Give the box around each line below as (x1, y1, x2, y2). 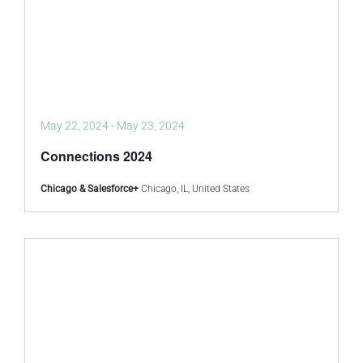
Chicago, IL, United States (141, 183, 250, 194)
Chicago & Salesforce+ (41, 183, 141, 194)
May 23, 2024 (117, 119, 185, 132)
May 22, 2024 (41, 119, 109, 132)
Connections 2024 (41, 147, 152, 165)
